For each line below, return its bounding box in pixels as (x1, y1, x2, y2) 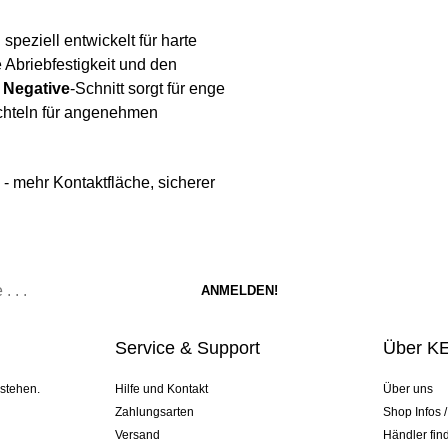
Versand (114, 428, 160, 443)
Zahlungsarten (114, 405, 194, 420)
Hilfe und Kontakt (114, 382, 208, 397)
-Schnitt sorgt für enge (70, 80, 225, 98)
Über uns (383, 382, 434, 397)
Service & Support (114, 338, 260, 359)
